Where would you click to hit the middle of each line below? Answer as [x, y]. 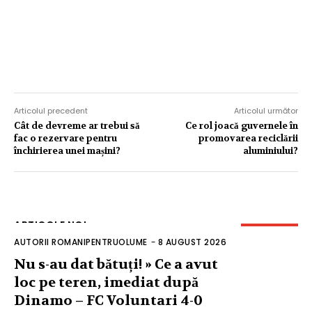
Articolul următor [266, 110]
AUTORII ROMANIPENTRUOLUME [81, 242]
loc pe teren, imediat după [106, 282]
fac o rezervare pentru [65, 138]
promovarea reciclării [248, 138]
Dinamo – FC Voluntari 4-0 [108, 300]
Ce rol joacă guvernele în [241, 125]
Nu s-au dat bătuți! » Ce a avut [116, 264]
